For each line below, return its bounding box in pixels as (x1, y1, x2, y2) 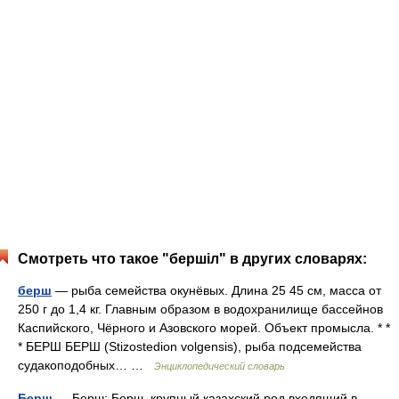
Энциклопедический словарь (154, 361, 285, 371)
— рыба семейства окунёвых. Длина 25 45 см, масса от (52, 283, 381, 297)
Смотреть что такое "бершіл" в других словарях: (18, 251, 367, 266)
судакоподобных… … (18, 358, 154, 372)
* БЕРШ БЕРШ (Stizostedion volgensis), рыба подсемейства (18, 339, 362, 354)
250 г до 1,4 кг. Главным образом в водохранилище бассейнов (18, 302, 383, 316)
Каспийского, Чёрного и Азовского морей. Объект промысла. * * (18, 321, 390, 335)
